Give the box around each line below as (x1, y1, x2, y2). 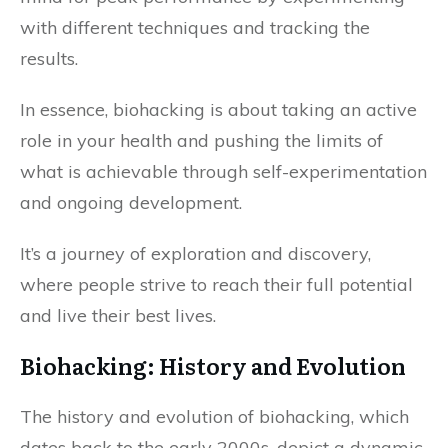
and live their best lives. (20, 304, 216, 327)
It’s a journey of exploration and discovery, (20, 242, 371, 265)
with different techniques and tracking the (20, 16, 370, 39)
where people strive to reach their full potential (20, 273, 413, 296)
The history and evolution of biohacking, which (20, 405, 409, 428)
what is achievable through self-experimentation (20, 160, 427, 183)
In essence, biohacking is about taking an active (20, 98, 417, 121)
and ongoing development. (20, 191, 242, 214)
